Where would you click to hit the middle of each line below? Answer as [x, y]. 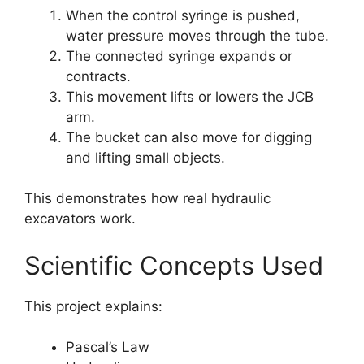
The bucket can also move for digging [189, 137]
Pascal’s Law [108, 347]
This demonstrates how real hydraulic [147, 199]
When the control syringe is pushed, [183, 15]
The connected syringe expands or [179, 56]
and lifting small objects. [145, 157]
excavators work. [80, 219]
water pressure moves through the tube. [197, 35]
